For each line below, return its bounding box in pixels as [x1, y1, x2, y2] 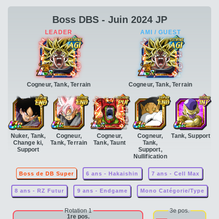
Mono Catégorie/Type [140, 188, 205, 194]
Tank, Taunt [93, 139, 126, 147]
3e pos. [170, 207, 190, 214]
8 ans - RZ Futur [14, 188, 64, 194]
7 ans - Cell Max [151, 170, 199, 176]
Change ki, [13, 139, 44, 147]
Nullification [133, 153, 167, 160]
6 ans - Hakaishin [86, 170, 139, 176]
